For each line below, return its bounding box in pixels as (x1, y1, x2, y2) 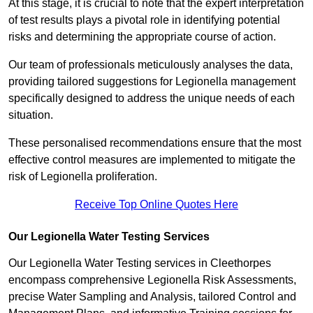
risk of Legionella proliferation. (8, 170, 157, 183)
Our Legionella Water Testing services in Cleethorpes (8, 257, 271, 270)
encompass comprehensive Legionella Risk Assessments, (8, 274, 296, 286)
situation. (8, 109, 56, 122)
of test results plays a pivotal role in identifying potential (8, 14, 280, 27)
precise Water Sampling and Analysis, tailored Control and (8, 291, 296, 303)
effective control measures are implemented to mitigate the (8, 154, 296, 166)
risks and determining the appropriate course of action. (8, 31, 279, 43)
